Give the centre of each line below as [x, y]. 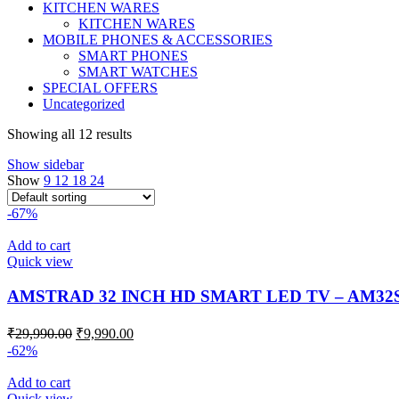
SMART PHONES [133, 56]
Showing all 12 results [69, 134]
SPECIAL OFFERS [100, 88]
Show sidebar [45, 165]
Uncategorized [84, 104]
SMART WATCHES [138, 72]
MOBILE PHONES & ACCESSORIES [158, 40]
